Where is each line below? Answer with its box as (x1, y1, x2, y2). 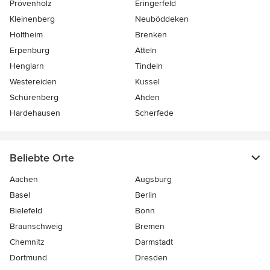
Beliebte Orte (10, 151, 74, 165)
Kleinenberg (10, 14, 55, 24)
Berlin (135, 190, 157, 200)
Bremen (135, 221, 165, 231)
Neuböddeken (135, 14, 189, 24)
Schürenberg (10, 92, 58, 102)
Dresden (135, 253, 168, 263)
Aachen (10, 174, 38, 184)
